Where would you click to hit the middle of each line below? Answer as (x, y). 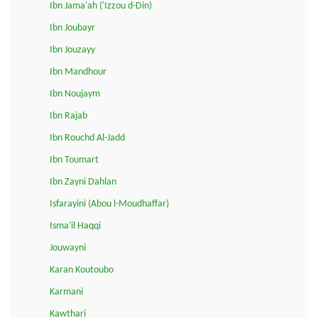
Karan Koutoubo (82, 270)
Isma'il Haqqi (75, 226)
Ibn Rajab (68, 116)
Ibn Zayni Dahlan (83, 182)
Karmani (66, 292)
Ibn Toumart (74, 160)
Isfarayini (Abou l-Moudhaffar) (109, 204)
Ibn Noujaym (75, 94)
